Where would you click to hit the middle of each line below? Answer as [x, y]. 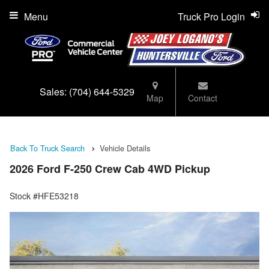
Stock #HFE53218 [44, 196]
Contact [203, 98]
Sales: [54, 92]
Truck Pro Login [211, 17]
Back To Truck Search [47, 148]
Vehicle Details [125, 148]
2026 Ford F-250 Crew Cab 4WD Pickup [110, 169]
